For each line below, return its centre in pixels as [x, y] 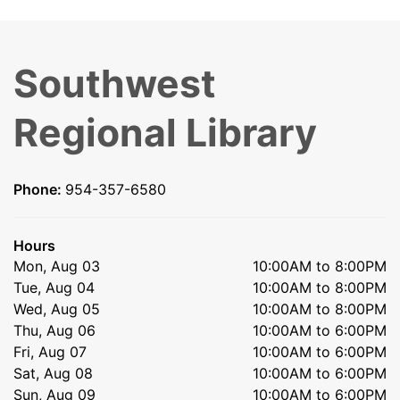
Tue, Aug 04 [54, 287]
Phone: [39, 189]
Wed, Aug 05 [57, 308]
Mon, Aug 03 [57, 266]
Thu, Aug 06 [54, 330]
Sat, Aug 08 [53, 373]
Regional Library [165, 132]
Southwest [115, 83]
